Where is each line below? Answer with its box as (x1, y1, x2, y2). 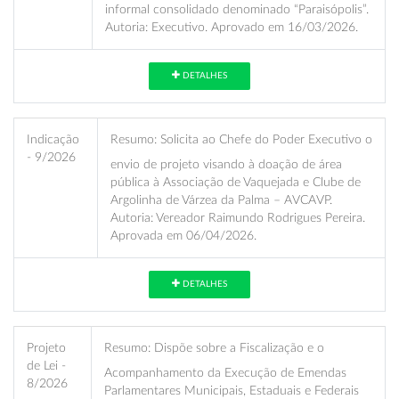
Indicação (27, 132, 79, 146)
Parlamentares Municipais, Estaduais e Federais (104, 383, 359, 397)
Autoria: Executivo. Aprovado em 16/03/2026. (105, 20, 358, 34)
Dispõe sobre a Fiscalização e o (151, 340, 324, 354)
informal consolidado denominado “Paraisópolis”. (105, 2, 369, 16)
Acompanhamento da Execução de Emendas (104, 365, 346, 379)
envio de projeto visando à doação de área (110, 157, 342, 171)
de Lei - (27, 358, 66, 372)
